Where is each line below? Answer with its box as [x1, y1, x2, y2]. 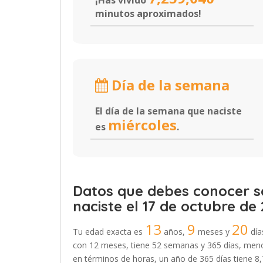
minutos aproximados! [95, 7, 201, 20]
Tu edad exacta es [73, 226, 145, 237]
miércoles [108, 115, 177, 134]
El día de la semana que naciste [95, 104, 242, 117]
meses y [195, 226, 232, 237]
